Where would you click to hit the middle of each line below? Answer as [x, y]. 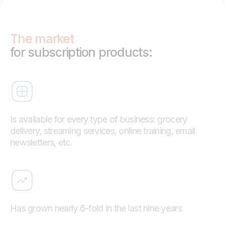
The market [42, 38]
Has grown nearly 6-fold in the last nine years [96, 208]
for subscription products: [81, 52]
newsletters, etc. [41, 142]
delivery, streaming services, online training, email [103, 131]
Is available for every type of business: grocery [99, 119]
